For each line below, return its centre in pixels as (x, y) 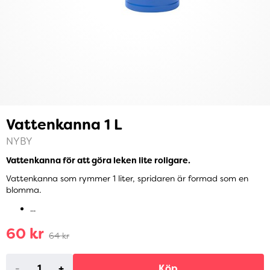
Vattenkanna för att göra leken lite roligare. (98, 161)
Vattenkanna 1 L (64, 125)
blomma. (24, 190)
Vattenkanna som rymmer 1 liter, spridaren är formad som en (127, 179)
